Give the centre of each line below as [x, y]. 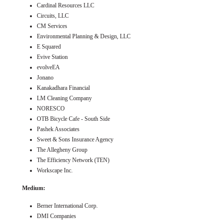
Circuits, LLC [53, 15]
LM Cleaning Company [64, 98]
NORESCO [51, 108]
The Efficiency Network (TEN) [73, 160]
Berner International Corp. [67, 206]
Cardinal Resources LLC [66, 5]
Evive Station [52, 57]
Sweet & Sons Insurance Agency [75, 139]
